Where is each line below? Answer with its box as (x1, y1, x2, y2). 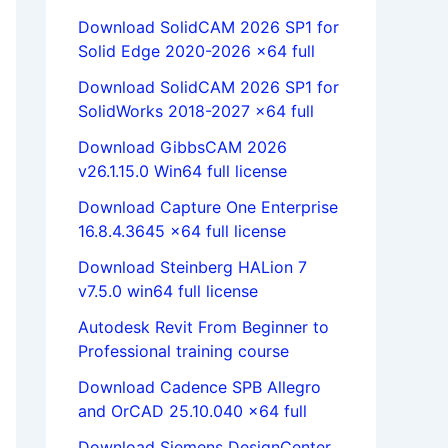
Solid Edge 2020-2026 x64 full (78, 41, 315, 62)
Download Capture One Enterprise (78, 197, 338, 218)
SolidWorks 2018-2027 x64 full (78, 101, 314, 122)
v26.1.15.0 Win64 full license (78, 161, 287, 182)
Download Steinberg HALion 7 (78, 257, 307, 278)
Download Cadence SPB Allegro (78, 377, 321, 398)
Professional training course (78, 341, 289, 362)
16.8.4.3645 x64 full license (78, 221, 286, 242)
